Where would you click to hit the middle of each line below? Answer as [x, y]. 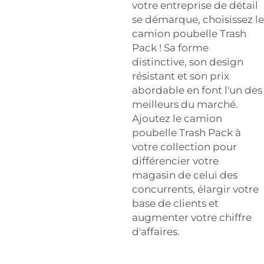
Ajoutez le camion [177, 118]
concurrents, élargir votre [195, 189]
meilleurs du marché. [185, 104]
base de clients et [175, 203]
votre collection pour [184, 146]
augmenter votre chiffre [192, 217]
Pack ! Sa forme [170, 47]
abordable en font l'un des [197, 90]
